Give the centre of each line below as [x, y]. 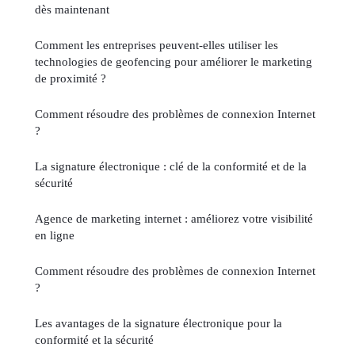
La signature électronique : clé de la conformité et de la [171, 166]
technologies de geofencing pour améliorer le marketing [174, 61]
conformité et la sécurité [94, 339]
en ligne [55, 235]
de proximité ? [71, 78]
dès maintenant [72, 9]
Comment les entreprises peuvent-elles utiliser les [157, 44]
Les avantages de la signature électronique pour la [158, 323]
